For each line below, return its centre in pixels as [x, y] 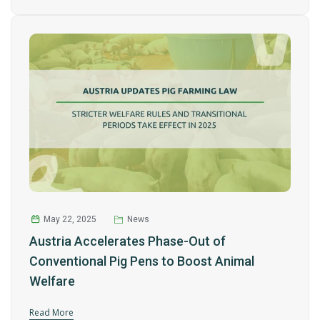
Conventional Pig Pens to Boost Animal [142, 261]
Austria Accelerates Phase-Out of [127, 241]
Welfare [52, 281]
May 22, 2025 [70, 219]
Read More [51, 312]
